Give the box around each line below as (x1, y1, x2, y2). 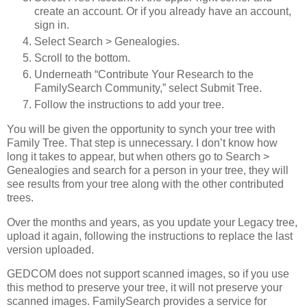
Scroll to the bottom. (34, 52, 130, 64)
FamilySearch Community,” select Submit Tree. (34, 82, 262, 94)
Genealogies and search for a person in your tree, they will (7, 164, 288, 176)
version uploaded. (7, 243, 94, 256)
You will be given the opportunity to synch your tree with (7, 123, 275, 135)
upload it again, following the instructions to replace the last (7, 230, 293, 242)
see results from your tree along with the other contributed (7, 177, 284, 190)
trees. (7, 191, 34, 204)
